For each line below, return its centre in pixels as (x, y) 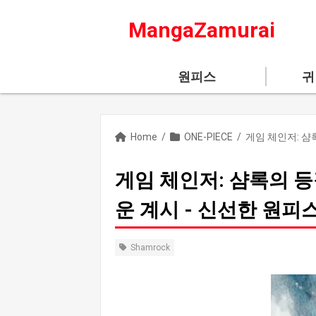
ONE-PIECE (208, 136)
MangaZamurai (201, 30)
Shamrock (150, 248)
